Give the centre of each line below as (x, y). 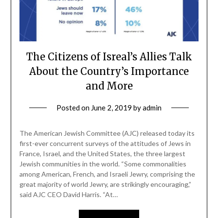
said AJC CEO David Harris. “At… (68, 195)
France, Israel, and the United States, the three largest (102, 154)
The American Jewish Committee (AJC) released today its (107, 133)
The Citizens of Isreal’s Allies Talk (109, 57)
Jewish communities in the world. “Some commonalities (103, 164)
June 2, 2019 (111, 108)
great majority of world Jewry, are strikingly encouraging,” (105, 184)
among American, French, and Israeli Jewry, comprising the (107, 174)
